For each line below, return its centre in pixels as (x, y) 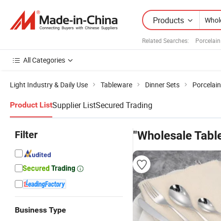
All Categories (44, 60)
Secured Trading (124, 105)
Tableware (116, 85)
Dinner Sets (162, 85)
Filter (26, 135)
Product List (31, 105)
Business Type (40, 210)
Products (168, 20)
